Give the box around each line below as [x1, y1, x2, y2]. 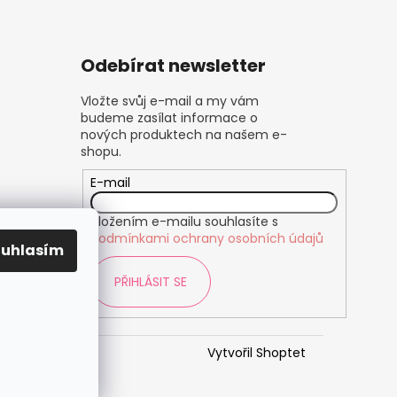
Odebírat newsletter [80, 53, 266, 79]
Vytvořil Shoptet [207, 343, 306, 362]
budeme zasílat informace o [80, 109, 258, 128]
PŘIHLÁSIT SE [114, 273, 188, 292]
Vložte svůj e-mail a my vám [80, 92, 259, 111]
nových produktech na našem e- [80, 126, 287, 144]
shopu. [80, 143, 121, 161]
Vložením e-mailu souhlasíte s [90, 213, 279, 231]
